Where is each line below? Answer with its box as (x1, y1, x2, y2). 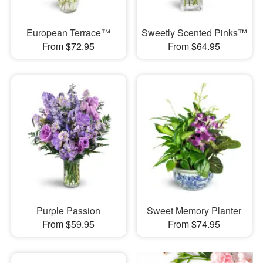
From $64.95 (168, 39, 221, 53)
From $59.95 (42, 217, 95, 231)
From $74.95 (168, 217, 221, 231)
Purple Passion (36, 204, 101, 217)
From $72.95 (42, 39, 95, 53)
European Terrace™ (26, 25, 111, 39)
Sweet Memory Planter (147, 204, 242, 217)
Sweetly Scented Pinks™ (141, 25, 247, 39)
